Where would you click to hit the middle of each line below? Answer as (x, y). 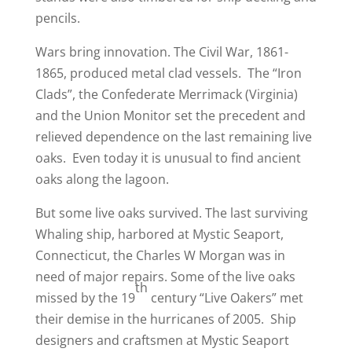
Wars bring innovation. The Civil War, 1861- (161, 52)
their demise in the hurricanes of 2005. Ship (165, 319)
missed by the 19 (85, 298)
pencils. (57, 18)
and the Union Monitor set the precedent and (170, 116)
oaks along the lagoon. (102, 180)
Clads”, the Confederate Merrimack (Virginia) (166, 95)
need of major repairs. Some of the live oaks (165, 277)
